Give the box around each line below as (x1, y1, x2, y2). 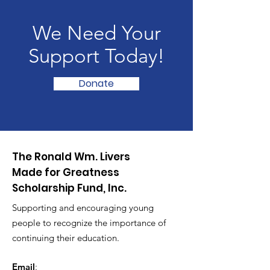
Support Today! (28, 45, 165, 67)
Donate (79, 77, 114, 90)
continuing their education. (12, 232, 119, 243)
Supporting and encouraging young (12, 202, 154, 213)
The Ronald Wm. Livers (12, 149, 130, 164)
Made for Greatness (12, 165, 119, 180)
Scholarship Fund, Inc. (12, 181, 127, 195)
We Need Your (32, 22, 161, 45)
